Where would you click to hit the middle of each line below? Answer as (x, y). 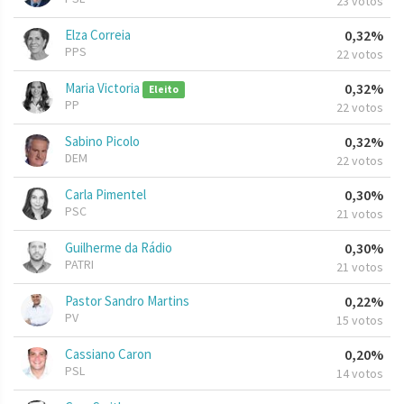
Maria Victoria (104, 88)
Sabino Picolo (102, 142)
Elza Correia (98, 35)
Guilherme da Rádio (119, 248)
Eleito (163, 90)
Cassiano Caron (108, 354)
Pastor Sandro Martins (127, 301)
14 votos (360, 374)
